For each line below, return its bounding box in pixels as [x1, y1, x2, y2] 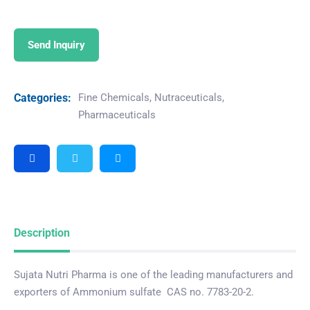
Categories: [14, 91, 71, 104]
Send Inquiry [28, 38, 85, 51]
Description [14, 226, 70, 239]
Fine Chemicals [78, 91, 149, 104]
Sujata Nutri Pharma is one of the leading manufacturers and [14, 268, 293, 281]
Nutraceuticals [154, 91, 222, 104]
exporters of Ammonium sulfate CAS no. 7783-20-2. [14, 286, 254, 298]
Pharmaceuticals [78, 109, 156, 121]
